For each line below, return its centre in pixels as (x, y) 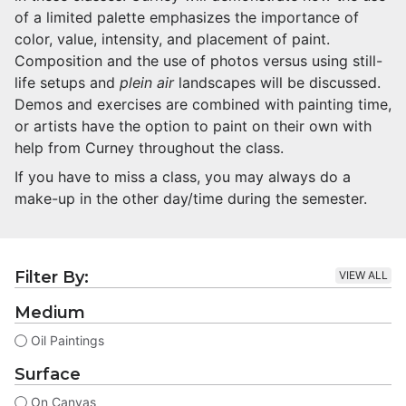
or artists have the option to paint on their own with (193, 126)
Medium (50, 313)
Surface (48, 375)
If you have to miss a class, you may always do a (183, 177)
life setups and (67, 83)
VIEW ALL (363, 275)
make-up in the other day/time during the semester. (191, 199)
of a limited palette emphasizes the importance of (187, 18)
